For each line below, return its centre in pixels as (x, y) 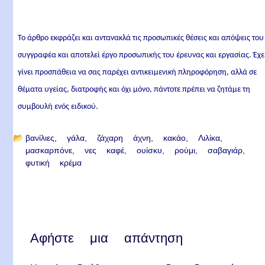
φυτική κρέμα (54, 163)
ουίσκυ (150, 150)
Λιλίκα (209, 138)
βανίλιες (40, 138)
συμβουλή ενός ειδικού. (58, 107)
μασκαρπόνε (49, 150)
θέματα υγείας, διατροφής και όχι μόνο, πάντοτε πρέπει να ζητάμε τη (134, 90)
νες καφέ (105, 150)
